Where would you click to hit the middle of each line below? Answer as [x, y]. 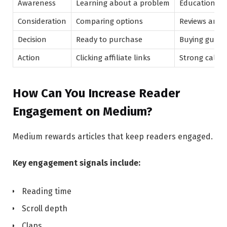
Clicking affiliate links [113, 58]
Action [29, 58]
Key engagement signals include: [77, 163]
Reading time [47, 191]
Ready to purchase [109, 40]
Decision [32, 40]
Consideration [42, 22]
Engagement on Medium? [83, 112]
